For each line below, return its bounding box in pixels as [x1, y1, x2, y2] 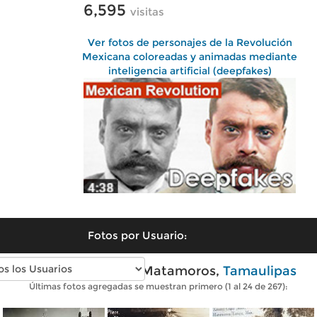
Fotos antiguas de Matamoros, [21, 263, 223, 279]
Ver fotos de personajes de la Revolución [87, 36, 292, 49]
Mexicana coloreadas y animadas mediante [82, 50, 297, 63]
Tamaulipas [223, 263, 296, 279]
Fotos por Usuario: [88, 228, 187, 242]
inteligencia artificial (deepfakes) [108, 64, 272, 77]
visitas [130, 5, 164, 18]
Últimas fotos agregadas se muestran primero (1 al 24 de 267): [29, 280, 288, 292]
